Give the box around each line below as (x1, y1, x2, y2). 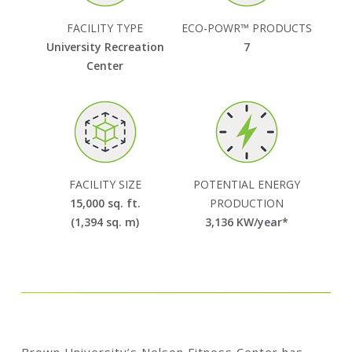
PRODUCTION (210, 195, 284, 211)
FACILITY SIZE (68, 176, 141, 192)
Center (86, 57, 123, 73)
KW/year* (233, 214, 289, 229)
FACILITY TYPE (67, 20, 143, 35)
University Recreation (46, 38, 164, 54)
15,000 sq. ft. (69, 195, 141, 211)
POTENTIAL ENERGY (193, 176, 301, 192)
